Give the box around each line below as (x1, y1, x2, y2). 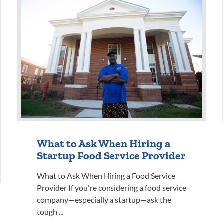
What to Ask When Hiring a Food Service (37, 171, 175, 181)
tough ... (37, 207, 63, 217)
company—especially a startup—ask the (37, 195, 171, 205)
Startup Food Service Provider (37, 149, 186, 162)
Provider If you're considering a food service (37, 183, 186, 193)
